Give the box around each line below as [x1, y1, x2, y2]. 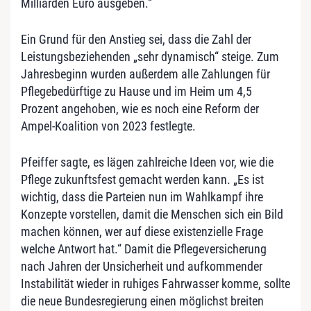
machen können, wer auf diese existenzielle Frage [21, 224, 263, 239]
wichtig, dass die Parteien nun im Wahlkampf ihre [21, 189, 263, 204]
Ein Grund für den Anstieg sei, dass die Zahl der [21, 31, 251, 47]
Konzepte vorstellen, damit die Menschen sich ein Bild [21, 206, 283, 221]
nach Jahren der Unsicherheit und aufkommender [21, 258, 262, 274]
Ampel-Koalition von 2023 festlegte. [21, 118, 196, 133]
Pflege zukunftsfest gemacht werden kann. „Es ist [21, 171, 264, 187]
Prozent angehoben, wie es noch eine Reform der [21, 101, 259, 116]
